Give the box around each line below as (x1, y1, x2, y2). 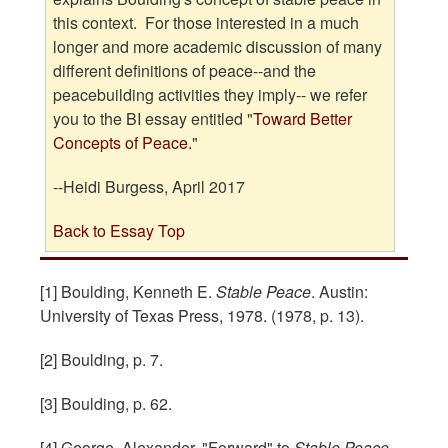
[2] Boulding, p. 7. (40, 347, 163, 371)
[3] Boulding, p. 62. (40, 391, 172, 415)
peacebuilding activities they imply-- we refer (53, 83, 368, 107)
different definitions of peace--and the (53, 59, 317, 83)
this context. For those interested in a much (53, 11, 360, 35)
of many (326, 35, 383, 59)
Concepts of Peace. (53, 131, 193, 155)
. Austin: (311, 279, 368, 303)
